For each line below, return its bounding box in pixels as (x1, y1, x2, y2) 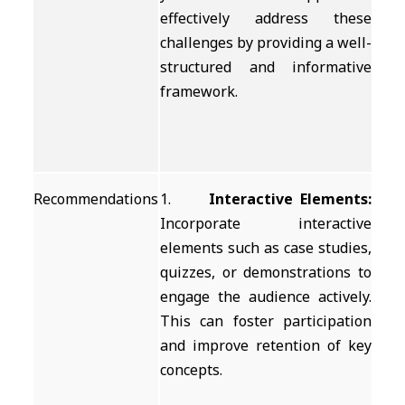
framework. (160, 81, 238, 101)
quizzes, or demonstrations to (160, 262, 372, 282)
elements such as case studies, (160, 238, 372, 258)
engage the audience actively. (160, 287, 372, 306)
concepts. (160, 360, 222, 380)
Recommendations (33, 189, 158, 209)
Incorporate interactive (160, 213, 372, 233)
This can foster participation (160, 311, 372, 331)
